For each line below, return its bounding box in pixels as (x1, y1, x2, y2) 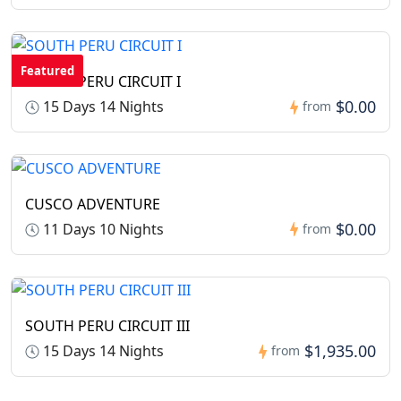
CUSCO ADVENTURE (25, 193, 160, 214)
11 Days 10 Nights (39, 218, 164, 239)
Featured (21, 63, 74, 80)
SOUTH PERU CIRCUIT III (25, 316, 190, 337)
